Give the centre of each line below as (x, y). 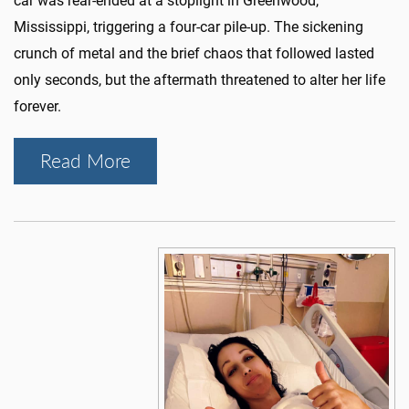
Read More (85, 161)
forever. (37, 107)
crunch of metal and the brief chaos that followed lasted (194, 54)
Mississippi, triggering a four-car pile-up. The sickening (189, 27)
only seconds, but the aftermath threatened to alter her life (199, 80)
